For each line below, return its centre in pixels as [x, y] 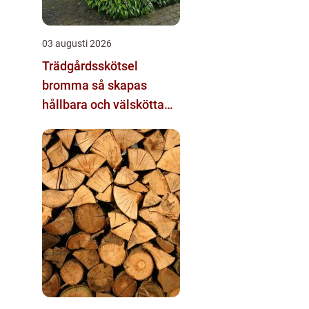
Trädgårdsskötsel [90, 66]
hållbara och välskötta [103, 104]
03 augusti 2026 [77, 43]
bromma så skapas [67, 85]
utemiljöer [71, 123]
